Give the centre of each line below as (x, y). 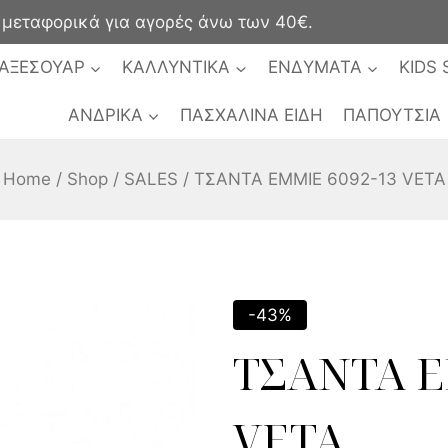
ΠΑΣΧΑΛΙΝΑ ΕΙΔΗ (251, 114)
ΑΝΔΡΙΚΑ (105, 114)
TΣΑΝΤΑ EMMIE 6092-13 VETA (319, 179)
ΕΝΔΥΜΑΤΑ (314, 67)
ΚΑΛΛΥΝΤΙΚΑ (176, 67)
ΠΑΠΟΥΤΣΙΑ (392, 114)
